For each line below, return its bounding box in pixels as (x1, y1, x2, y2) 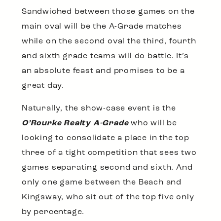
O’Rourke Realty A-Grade (22, 119, 129, 127)
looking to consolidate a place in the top (22, 134, 189, 142)
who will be (128, 119, 178, 127)
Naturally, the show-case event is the (22, 104, 176, 112)
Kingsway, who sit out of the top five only (22, 193, 194, 201)
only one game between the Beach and (22, 178, 182, 186)
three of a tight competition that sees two (22, 148, 197, 157)
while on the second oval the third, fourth (22, 37, 196, 45)
